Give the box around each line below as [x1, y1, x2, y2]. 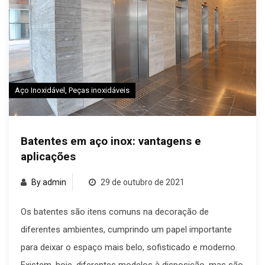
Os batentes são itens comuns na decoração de [21, 206, 209, 217]
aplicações [21, 150, 76, 163]
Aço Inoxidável [15, 85, 65, 95]
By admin [31, 177, 66, 187]
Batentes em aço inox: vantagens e [21, 134, 201, 148]
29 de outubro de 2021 [99, 177, 185, 187]
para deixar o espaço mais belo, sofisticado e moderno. [21, 241, 237, 253]
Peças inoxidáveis [69, 85, 130, 95]
